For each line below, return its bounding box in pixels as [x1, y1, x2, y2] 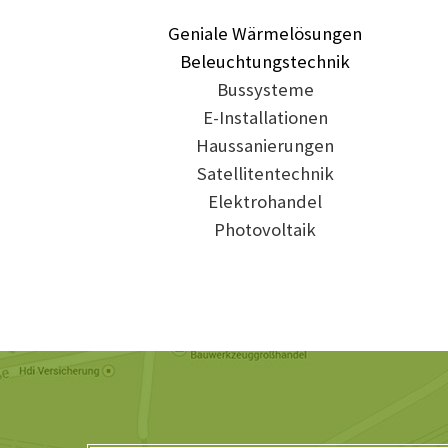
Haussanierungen [196, 134, 335, 158]
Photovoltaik [214, 218, 317, 242]
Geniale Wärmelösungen [168, 22, 363, 46]
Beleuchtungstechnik [180, 50, 351, 74]
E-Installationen [202, 106, 328, 130]
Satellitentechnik [196, 162, 334, 186]
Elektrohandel [208, 190, 323, 214]
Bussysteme [216, 78, 314, 102]
